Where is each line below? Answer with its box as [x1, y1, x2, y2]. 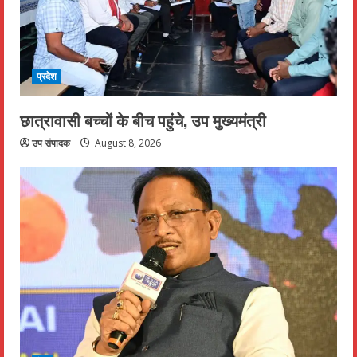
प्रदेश [37, 69, 57, 84]
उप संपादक [32, 136, 70, 151]
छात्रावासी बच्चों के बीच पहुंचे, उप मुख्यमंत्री [20, 108, 266, 132]
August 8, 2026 [92, 136, 161, 151]
